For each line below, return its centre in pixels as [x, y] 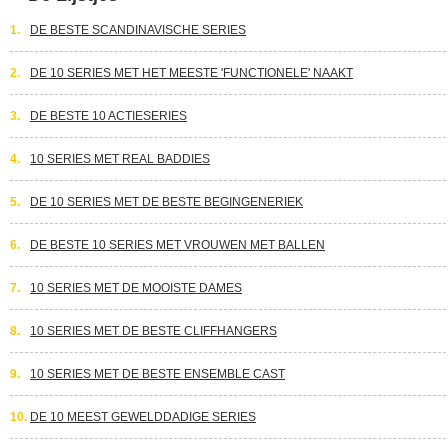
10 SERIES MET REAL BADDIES [120, 159]
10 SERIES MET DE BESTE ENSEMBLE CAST [157, 374]
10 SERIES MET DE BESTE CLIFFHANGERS [153, 331]
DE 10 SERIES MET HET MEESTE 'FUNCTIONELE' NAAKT [191, 73]
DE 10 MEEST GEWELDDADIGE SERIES [143, 417]
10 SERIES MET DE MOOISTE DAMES [136, 288]
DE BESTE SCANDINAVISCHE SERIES [138, 30]
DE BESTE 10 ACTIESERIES [108, 116]
